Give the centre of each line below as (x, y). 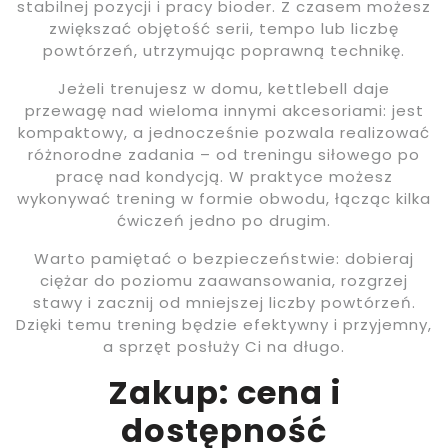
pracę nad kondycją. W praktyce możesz (224, 177)
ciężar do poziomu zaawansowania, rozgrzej (224, 281)
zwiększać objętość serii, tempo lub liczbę (224, 29)
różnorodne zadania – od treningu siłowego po (224, 155)
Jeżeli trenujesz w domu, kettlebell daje (224, 89)
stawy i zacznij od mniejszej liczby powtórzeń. (224, 303)
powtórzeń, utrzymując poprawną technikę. (224, 51)
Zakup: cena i (224, 393)
